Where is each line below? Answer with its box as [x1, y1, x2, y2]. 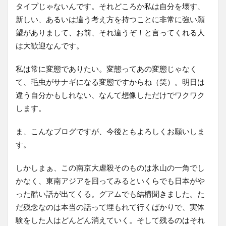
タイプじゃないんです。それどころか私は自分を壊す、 [16, 1, 205, 11]
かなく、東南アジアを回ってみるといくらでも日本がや [16, 176, 205, 185]
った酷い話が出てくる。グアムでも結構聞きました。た [16, 189, 205, 198]
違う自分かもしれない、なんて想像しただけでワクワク [16, 90, 205, 99]
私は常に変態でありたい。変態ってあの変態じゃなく [16, 64, 197, 73]
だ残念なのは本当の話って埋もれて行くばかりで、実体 [16, 202, 205, 211]
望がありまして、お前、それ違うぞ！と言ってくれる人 [16, 27, 205, 37]
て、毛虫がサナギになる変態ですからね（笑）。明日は [16, 77, 205, 86]
